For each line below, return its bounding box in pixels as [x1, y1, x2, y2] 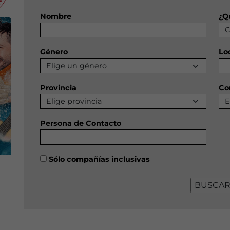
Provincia [40, 83, 76, 92]
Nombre [40, 12, 71, 21]
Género [40, 47, 68, 57]
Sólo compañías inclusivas [49, 154, 150, 164]
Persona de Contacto [40, 119, 121, 128]
